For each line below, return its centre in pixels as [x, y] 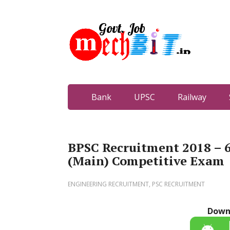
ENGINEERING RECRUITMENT [108, 184]
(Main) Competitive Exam [146, 161]
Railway [192, 97]
